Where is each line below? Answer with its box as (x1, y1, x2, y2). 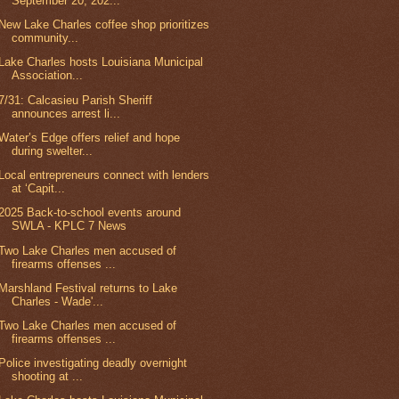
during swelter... (12, 143, 94, 158)
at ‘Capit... (12, 182, 66, 196)
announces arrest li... (12, 106, 121, 120)
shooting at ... (12, 370, 84, 384)
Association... (12, 69, 84, 83)
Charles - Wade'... (12, 294, 104, 308)
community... (12, 31, 79, 45)
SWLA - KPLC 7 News (12, 219, 127, 233)
